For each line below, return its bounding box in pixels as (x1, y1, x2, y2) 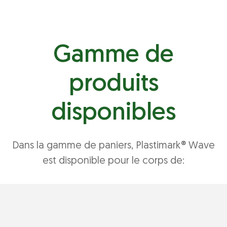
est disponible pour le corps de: (43, 156, 184, 167)
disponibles (51, 101, 176, 126)
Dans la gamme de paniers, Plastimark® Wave (12, 141, 215, 152)
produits (68, 72, 159, 97)
